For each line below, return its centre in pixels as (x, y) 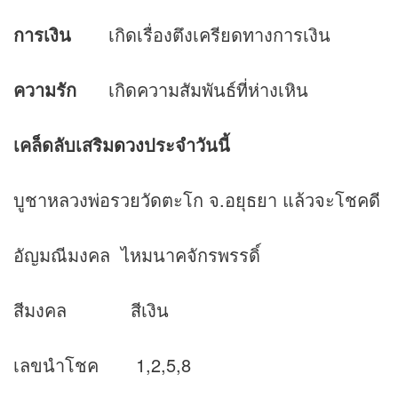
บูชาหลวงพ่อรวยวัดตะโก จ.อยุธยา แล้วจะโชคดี (197, 200)
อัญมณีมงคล (62, 255)
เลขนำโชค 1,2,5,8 (102, 365)
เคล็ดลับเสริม (64, 145)
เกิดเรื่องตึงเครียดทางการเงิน (201, 35)
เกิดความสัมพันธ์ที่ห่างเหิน (192, 90)
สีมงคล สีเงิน (91, 310)
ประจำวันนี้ (187, 145)
